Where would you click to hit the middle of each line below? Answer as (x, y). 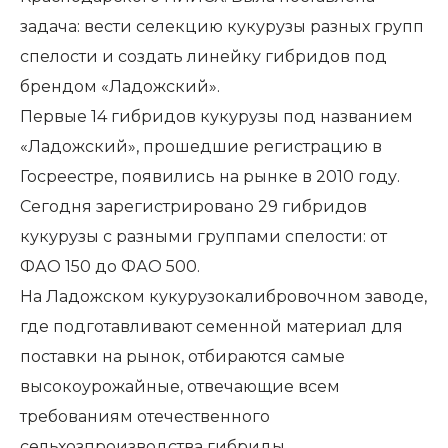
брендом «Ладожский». (120, 87)
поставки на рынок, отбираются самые (182, 357)
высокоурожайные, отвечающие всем (180, 387)
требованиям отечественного (145, 417)
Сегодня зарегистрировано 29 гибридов (193, 207)
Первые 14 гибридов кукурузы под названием (216, 117)
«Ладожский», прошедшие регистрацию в (201, 147)
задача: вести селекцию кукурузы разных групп (222, 27)
